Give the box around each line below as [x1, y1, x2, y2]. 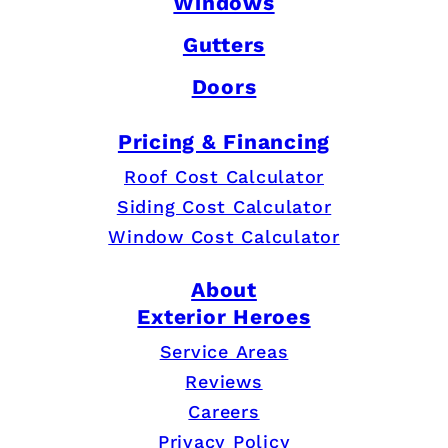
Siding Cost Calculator [116, 196, 332, 218]
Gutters [182, 32, 266, 58]
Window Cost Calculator [108, 226, 340, 248]
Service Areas [159, 341, 289, 362]
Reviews [185, 371, 263, 392]
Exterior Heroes [137, 303, 311, 329]
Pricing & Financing [117, 128, 331, 154]
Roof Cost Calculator [124, 166, 324, 188]
